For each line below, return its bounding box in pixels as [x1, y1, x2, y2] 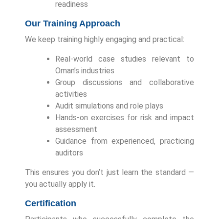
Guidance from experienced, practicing [55, 136, 194, 146]
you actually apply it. [25, 179, 95, 189]
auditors [55, 148, 83, 157]
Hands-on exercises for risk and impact [55, 112, 194, 122]
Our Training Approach [25, 18, 120, 28]
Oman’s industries [55, 66, 114, 75]
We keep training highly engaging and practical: [25, 34, 184, 44]
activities [55, 89, 87, 99]
